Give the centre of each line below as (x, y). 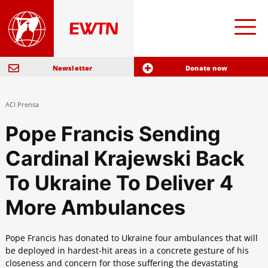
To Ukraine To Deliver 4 (119, 183)
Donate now (206, 68)
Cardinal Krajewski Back (125, 159)
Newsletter (72, 68)
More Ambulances (95, 208)
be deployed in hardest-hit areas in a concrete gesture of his (127, 251)
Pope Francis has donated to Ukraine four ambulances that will (131, 238)
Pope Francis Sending (113, 134)
